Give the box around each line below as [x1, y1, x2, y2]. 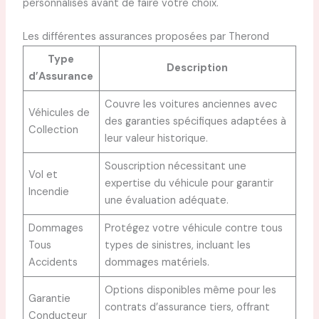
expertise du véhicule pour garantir [105, 176, 274, 190]
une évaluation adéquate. [105, 193, 229, 207]
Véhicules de [28, 105, 90, 120]
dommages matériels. [105, 255, 210, 269]
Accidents [28, 255, 78, 269]
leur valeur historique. [105, 131, 209, 145]
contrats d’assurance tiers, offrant [105, 300, 271, 314]
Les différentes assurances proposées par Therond [22, 29, 269, 43]
